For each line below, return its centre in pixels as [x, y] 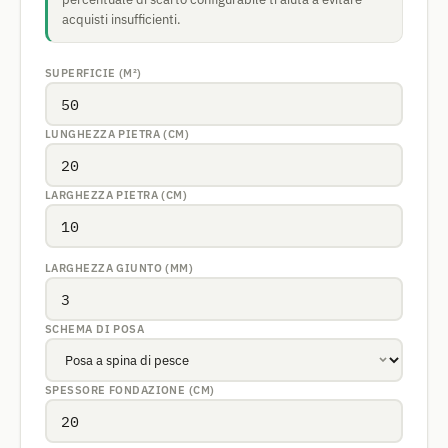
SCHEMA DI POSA [95, 329]
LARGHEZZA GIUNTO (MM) [119, 268]
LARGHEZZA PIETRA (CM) [116, 195]
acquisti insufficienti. [121, 19]
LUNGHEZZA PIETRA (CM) [117, 134]
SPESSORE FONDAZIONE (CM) [130, 390]
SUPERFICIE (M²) [93, 73]
